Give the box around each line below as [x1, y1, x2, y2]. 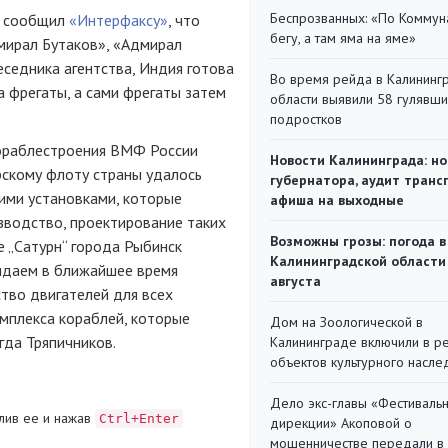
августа [270, 272, 321, 290]
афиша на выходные [270, 191, 404, 209]
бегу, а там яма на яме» [270, 29, 416, 47]
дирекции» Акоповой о [270, 414, 412, 432]
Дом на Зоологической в [270, 313, 423, 331]
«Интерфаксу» [69, 10, 168, 30]
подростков [270, 110, 342, 128]
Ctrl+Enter [99, 411, 179, 426]
